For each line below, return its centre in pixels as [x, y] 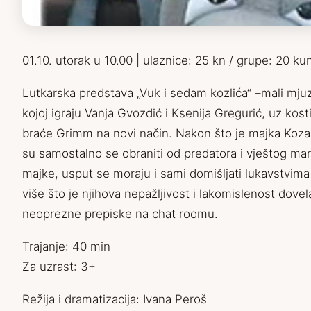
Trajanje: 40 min [66, 246]
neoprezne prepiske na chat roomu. [120, 214]
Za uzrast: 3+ [59, 267]
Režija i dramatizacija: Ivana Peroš [115, 299]
